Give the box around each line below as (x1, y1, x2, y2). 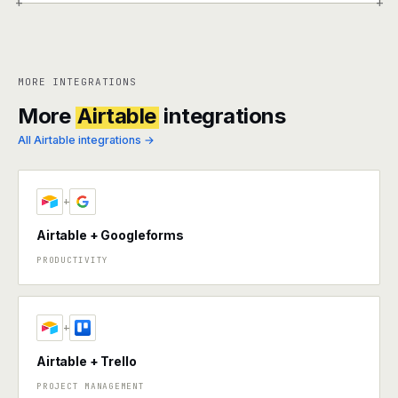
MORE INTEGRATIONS (18, 76, 137, 88)
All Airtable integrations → (18, 133, 155, 147)
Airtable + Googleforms (36, 227, 184, 243)
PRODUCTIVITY (36, 254, 109, 266)
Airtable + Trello (36, 354, 137, 369)
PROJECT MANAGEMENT (36, 380, 145, 392)
